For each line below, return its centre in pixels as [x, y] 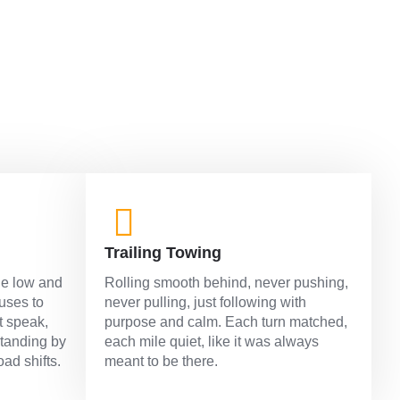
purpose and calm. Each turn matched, [226, 322]
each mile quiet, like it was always [212, 342]
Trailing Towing [163, 253]
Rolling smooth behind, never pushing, [226, 283]
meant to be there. [161, 362]
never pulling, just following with [205, 303]
